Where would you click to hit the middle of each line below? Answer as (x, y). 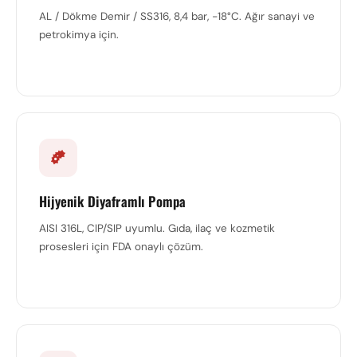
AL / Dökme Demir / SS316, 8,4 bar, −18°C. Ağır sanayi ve (177, 16)
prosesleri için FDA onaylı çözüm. (121, 247)
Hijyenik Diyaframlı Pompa (113, 201)
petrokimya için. (79, 35)
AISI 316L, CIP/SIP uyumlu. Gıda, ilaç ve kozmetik (157, 228)
